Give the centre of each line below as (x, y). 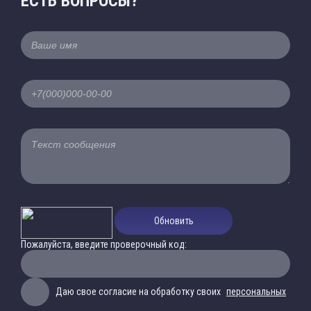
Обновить (174, 221)
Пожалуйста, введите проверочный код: (104, 244)
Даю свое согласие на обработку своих (139, 292)
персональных (256, 292)
